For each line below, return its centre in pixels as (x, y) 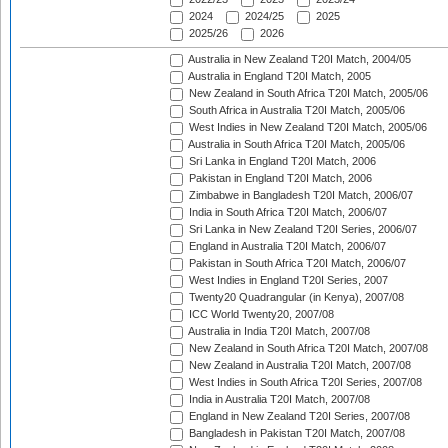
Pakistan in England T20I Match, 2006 (279, 178)
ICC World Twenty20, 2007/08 (260, 314)
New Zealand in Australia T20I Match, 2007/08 (298, 365)
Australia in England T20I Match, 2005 (278, 76)
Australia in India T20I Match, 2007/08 (278, 331)
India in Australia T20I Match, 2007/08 (278, 399)
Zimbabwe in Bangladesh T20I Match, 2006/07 (299, 195)
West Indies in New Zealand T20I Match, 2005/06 (306, 127)
